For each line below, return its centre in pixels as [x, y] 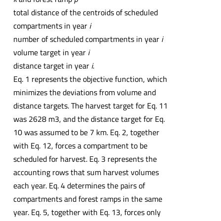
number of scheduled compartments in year [87, 39]
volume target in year [50, 52]
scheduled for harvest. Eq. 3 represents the [85, 159]
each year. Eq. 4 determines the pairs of [79, 185]
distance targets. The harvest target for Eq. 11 [90, 105]
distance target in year [52, 65]
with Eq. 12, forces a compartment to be [80, 145]
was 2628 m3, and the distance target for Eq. [89, 119]
